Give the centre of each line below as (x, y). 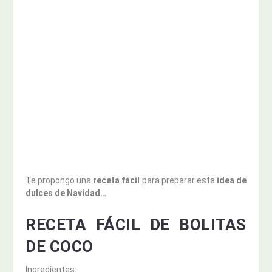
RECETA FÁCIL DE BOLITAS (136, 224)
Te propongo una (59, 181)
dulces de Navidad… (66, 193)
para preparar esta (177, 181)
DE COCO (59, 246)
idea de (230, 181)
